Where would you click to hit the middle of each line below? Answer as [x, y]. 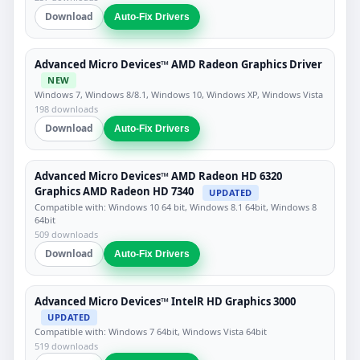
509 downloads [66, 234]
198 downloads [66, 109]
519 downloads [66, 346]
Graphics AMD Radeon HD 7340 [114, 192]
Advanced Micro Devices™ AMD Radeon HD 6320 [158, 176]
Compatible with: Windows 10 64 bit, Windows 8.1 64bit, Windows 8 [176, 207]
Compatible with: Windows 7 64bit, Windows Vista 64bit [151, 332]
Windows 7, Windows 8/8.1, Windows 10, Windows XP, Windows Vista [179, 95]
